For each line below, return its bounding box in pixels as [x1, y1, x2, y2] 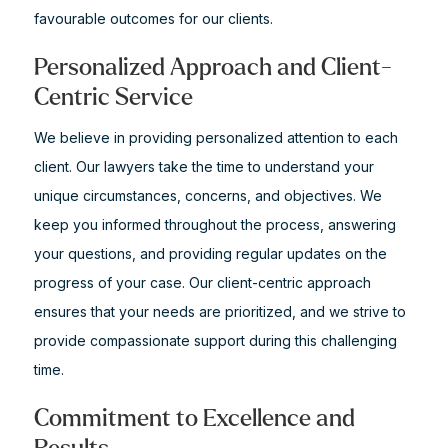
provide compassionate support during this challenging [33, 332, 397, 349]
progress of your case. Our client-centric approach [33, 274, 371, 291]
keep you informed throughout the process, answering [33, 216, 396, 233]
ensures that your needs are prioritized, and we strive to [33, 303, 406, 320]
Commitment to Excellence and [33, 406, 355, 431]
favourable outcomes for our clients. [33, 10, 273, 27]
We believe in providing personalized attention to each [33, 129, 398, 146]
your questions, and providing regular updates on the [33, 245, 387, 262]
